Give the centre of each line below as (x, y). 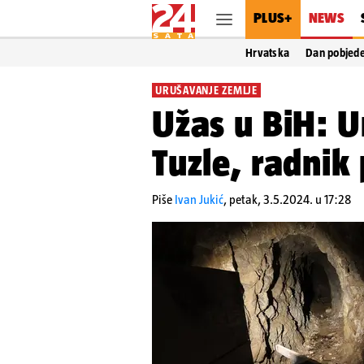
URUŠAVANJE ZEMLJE (206, 90)
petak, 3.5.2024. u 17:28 (290, 199)
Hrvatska (268, 53)
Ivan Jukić (199, 199)
